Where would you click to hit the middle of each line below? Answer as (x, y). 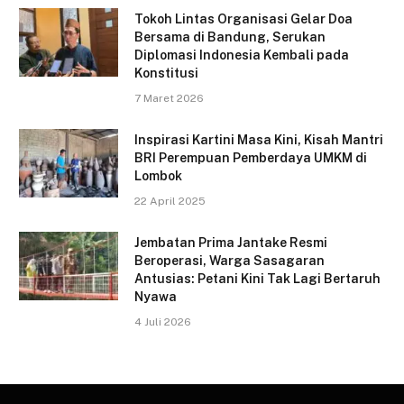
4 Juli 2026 (163, 321)
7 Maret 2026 (169, 98)
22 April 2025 (170, 201)
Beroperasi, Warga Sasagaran (230, 260)
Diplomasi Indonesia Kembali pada (242, 55)
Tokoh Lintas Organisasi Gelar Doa (243, 18)
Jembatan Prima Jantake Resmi (231, 242)
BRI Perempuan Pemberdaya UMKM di (251, 157)
